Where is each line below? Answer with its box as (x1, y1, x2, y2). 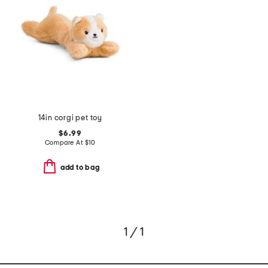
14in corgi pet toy (38, 114, 103, 122)
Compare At (44, 139, 85, 146)
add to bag (60, 164, 100, 172)
